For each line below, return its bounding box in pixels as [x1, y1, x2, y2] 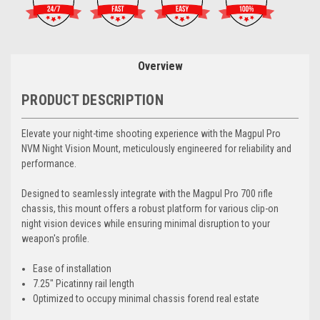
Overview [137, 59, 183, 73]
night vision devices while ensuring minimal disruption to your [21, 217, 270, 229]
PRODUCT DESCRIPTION [21, 91, 164, 109]
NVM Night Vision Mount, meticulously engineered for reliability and [21, 142, 291, 154]
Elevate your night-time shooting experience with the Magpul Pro [21, 127, 281, 139]
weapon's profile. [21, 232, 89, 244]
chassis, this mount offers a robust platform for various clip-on [21, 202, 279, 214]
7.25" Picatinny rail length [33, 277, 135, 289]
